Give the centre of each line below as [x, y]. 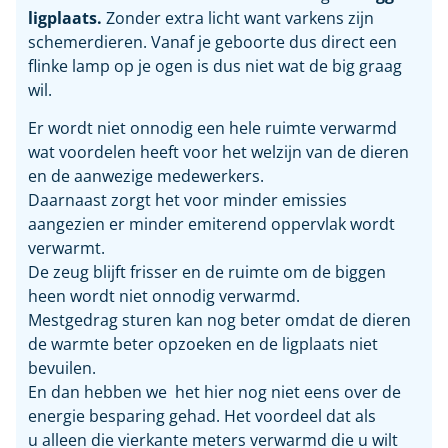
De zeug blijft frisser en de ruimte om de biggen [207, 272]
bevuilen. [62, 368]
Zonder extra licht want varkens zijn [240, 17]
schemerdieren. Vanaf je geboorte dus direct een [212, 41]
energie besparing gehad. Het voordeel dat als [202, 416]
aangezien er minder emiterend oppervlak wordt [211, 224]
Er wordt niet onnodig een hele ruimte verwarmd [212, 128]
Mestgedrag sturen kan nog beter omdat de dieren [219, 320]
